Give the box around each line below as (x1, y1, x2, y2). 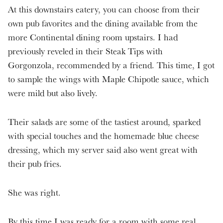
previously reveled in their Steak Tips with (8, 45, 163, 57)
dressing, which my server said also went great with (8, 144, 198, 156)
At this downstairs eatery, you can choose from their (8, 3, 200, 15)
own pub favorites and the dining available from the (8, 17, 198, 29)
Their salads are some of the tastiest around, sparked (8, 116, 201, 128)
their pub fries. (8, 158, 62, 170)
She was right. (8, 187, 61, 199)
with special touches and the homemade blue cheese (8, 130, 199, 142)
